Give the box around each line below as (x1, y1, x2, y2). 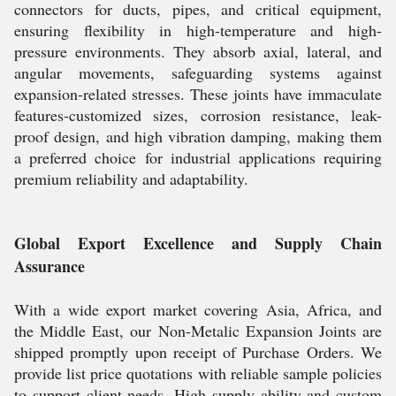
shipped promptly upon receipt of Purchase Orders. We (14, 341, 382, 362)
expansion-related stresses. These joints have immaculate (14, 83, 382, 104)
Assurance (14, 255, 85, 278)
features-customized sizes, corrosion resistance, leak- (14, 104, 382, 126)
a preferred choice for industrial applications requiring (14, 147, 382, 168)
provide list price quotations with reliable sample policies (14, 362, 382, 384)
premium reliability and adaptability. (14, 168, 248, 189)
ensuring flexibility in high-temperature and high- (14, 19, 382, 41)
